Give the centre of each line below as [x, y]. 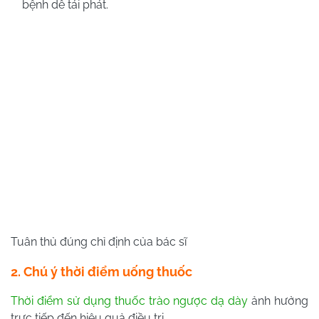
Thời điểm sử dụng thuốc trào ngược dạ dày [130, 301]
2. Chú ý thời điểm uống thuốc [101, 272]
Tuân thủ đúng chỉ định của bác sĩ [99, 242]
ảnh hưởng [278, 301]
